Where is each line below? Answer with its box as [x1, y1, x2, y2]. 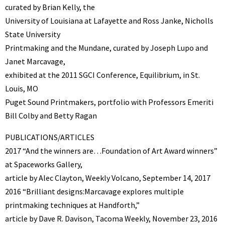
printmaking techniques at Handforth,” [5, 200, 140, 210]
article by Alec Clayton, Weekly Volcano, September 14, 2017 [5, 173, 210, 183]
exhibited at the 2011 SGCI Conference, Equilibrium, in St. [5, 70, 200, 80]
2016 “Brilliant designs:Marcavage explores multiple [5, 186, 184, 197]
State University [5, 29, 60, 40]
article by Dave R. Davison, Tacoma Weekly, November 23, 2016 [5, 213, 217, 224]
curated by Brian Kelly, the [5, 2, 95, 13]
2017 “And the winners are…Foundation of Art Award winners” [5, 146, 217, 156]
